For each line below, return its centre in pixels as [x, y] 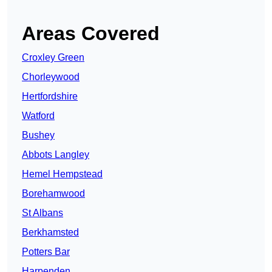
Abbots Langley [56, 155]
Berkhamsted [50, 233]
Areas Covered [91, 34]
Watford [38, 116]
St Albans [42, 213]
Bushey [38, 135]
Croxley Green [53, 58]
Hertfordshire [50, 97]
